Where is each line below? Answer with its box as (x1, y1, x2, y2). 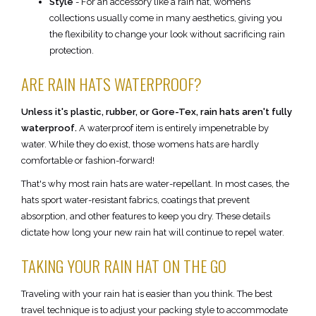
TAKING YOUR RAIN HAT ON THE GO (21, 254, 226, 279)
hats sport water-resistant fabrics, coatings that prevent (21, 195, 250, 206)
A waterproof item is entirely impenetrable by (77, 123, 269, 134)
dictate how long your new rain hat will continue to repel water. (21, 227, 284, 238)
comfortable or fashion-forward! (21, 155, 154, 166)
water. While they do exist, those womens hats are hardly (21, 139, 259, 150)
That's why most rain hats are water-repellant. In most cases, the (21, 178, 289, 190)
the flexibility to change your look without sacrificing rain (49, 29, 285, 40)
